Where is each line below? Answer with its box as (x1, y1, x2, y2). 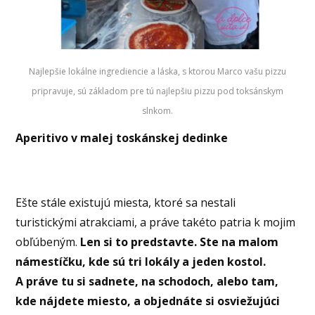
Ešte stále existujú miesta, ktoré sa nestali (15, 195, 236, 211)
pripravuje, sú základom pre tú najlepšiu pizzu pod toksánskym (32, 84, 283, 97)
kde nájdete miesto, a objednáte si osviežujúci (15, 293, 281, 309)
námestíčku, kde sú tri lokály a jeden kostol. (15, 254, 266, 270)
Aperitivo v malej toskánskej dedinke (15, 130, 229, 146)
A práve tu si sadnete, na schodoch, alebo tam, (15, 274, 279, 290)
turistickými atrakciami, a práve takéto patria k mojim (15, 214, 296, 231)
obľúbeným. (15, 234, 81, 250)
